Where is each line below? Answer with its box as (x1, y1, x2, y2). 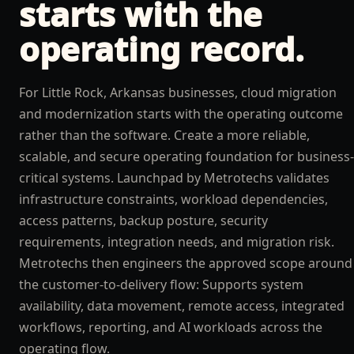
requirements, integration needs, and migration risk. (19, 233, 334, 250)
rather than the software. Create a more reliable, (19, 126, 310, 144)
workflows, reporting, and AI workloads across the (19, 318, 322, 336)
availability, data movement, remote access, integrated (19, 297, 345, 314)
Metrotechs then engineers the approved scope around (19, 254, 352, 272)
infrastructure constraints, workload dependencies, (19, 190, 328, 208)
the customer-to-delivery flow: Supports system (19, 276, 303, 293)
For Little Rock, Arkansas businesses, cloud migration (19, 84, 337, 101)
